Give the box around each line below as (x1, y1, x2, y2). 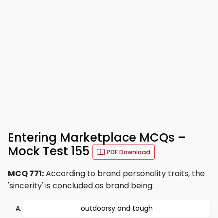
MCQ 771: (8, 168, 44, 179)
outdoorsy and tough (81, 203, 153, 213)
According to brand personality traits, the (44, 168, 205, 179)
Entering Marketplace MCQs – (8, 129, 186, 145)
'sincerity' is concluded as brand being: (8, 180, 154, 191)
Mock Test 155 (8, 143, 92, 160)
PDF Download (107, 148, 150, 156)
